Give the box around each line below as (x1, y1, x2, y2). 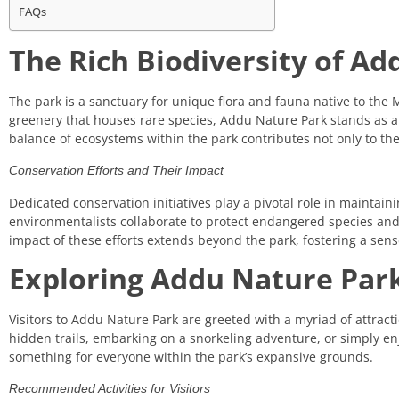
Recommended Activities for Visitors (9, 381, 210, 396)
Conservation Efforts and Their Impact (9, 163, 224, 178)
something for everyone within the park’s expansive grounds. (9, 347, 373, 365)
